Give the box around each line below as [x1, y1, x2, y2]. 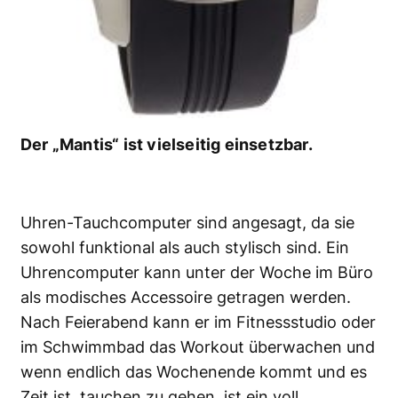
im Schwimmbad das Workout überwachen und [20, 338, 375, 357]
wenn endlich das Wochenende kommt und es [20, 362, 367, 382]
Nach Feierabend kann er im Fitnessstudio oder [20, 313, 376, 332]
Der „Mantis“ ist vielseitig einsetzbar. [20, 135, 313, 155]
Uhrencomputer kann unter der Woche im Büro [20, 263, 373, 283]
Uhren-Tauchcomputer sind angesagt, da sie [20, 213, 354, 233]
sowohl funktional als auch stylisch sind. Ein [20, 238, 349, 258]
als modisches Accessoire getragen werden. [20, 288, 351, 307]
